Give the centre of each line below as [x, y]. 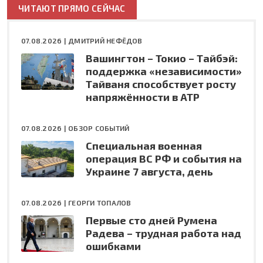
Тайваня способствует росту [161, 84]
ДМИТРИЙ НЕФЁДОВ [105, 40]
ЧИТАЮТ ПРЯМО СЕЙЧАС [72, 8]
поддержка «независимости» [164, 71]
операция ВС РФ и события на [164, 158]
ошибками [113, 246]
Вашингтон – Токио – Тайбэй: [162, 58]
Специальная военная [144, 145]
